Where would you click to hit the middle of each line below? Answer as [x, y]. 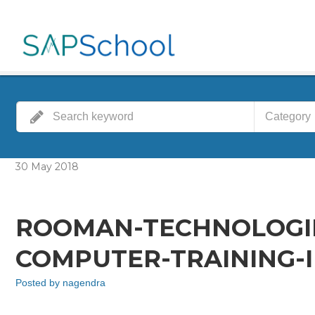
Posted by [39, 283]
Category [288, 116]
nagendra [84, 283]
